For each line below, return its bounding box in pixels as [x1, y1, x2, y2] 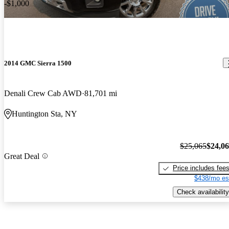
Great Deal [4, 151, 39, 161]
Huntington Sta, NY [12, 109, 77, 118]
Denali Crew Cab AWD [4, 88, 82, 98]
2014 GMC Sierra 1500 [4, 59, 72, 67]
